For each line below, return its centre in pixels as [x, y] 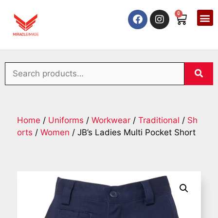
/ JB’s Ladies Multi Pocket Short [133, 133]
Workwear [111, 120]
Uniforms [66, 120]
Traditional [159, 120]
